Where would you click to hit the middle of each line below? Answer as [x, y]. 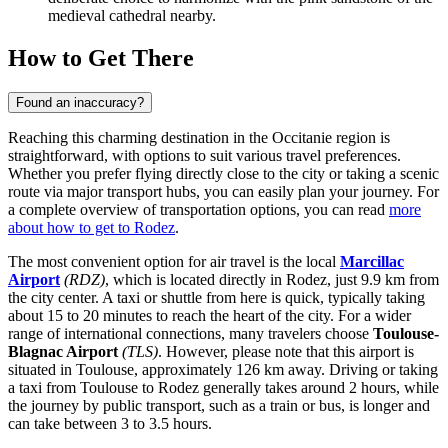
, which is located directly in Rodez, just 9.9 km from [272, 279]
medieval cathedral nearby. [132, 16]
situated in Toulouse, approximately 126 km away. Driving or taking [223, 369]
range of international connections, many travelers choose [190, 333]
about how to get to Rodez [91, 227]
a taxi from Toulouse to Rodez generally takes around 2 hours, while [223, 387]
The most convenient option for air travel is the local [174, 261]
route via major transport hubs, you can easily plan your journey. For [223, 191]
